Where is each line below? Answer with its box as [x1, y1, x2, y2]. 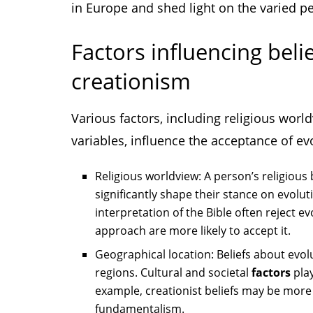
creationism [71, 66, 191, 96]
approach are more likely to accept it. [95, 223, 291, 239]
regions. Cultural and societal [95, 265, 252, 281]
